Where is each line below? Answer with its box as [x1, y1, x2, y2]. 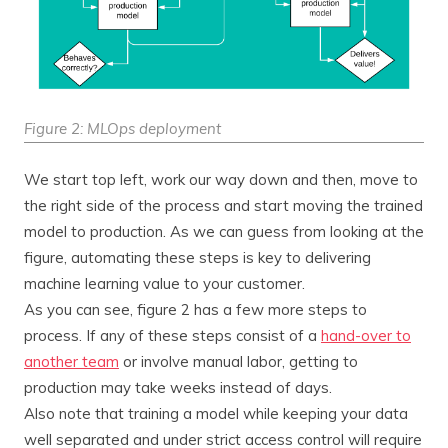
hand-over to [321, 326, 411, 346]
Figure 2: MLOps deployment [24, 119, 221, 139]
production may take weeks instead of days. [24, 378, 332, 398]
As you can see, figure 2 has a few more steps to [24, 300, 367, 320]
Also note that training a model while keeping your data [24, 404, 408, 424]
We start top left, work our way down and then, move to [24, 170, 418, 190]
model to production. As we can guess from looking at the [24, 222, 424, 242]
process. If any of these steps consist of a [24, 326, 321, 346]
